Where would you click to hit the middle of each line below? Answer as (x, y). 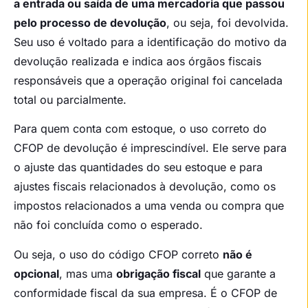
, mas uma (88, 273)
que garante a (238, 273)
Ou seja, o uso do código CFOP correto (118, 254)
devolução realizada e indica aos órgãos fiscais (137, 61)
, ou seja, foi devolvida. (228, 22)
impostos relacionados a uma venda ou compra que (149, 206)
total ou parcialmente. (70, 99)
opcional (36, 273)
